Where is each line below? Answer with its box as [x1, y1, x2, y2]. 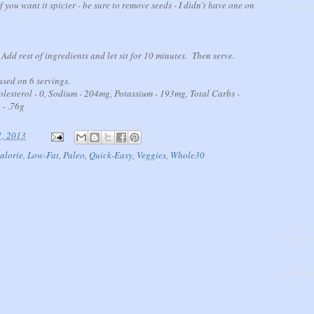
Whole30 [170, 149, 205, 162]
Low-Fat [27, 149, 59, 162]
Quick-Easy [89, 149, 132, 162]
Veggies [137, 149, 166, 162]
